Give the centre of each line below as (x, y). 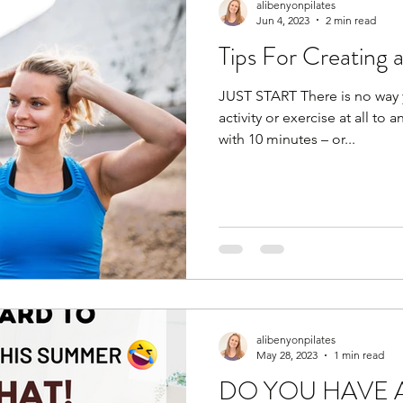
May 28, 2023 (287, 355)
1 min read (359, 355)
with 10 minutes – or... (287, 139)
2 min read (351, 20)
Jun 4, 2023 (283, 20)
